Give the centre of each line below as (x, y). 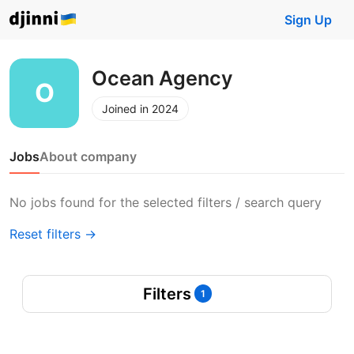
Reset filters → (53, 234)
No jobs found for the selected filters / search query (166, 202)
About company (88, 156)
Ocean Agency (162, 78)
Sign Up (308, 20)
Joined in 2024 (140, 108)
